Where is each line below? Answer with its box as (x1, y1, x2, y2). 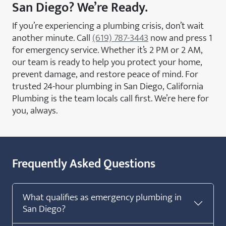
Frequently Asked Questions (12, 153, 155, 174)
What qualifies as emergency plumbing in (23, 189, 182, 205)
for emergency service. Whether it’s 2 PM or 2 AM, (12, 41, 203, 58)
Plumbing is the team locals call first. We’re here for (12, 90, 209, 106)
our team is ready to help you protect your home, (12, 53, 202, 70)
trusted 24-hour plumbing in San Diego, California (12, 78, 203, 94)
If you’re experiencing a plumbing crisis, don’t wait (12, 17, 204, 34)
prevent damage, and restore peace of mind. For (12, 66, 198, 82)
